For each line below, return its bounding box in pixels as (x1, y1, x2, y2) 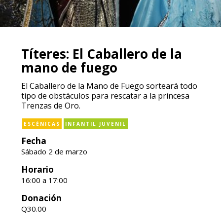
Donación (21, 192, 62, 204)
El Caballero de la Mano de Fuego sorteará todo (21, 80, 197, 91)
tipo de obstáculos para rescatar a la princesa (21, 90, 189, 101)
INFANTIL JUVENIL (65, 120, 126, 127)
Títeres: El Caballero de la (21, 45, 182, 63)
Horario (21, 164, 54, 175)
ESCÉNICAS (23, 120, 60, 127)
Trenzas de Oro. (21, 100, 80, 111)
